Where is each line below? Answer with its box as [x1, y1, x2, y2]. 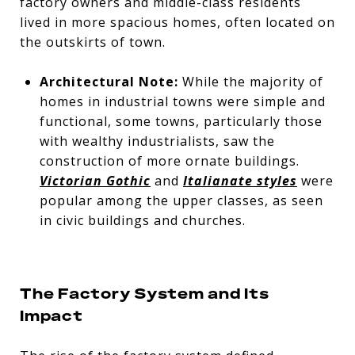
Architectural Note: [39, 72, 178, 90]
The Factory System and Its [20, 283, 269, 303]
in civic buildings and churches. [39, 211, 246, 229]
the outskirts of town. [20, 32, 166, 51]
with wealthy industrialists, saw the [39, 132, 275, 150]
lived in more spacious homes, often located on [20, 13, 335, 31]
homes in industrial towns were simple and [39, 92, 326, 110]
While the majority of [177, 72, 323, 90]
